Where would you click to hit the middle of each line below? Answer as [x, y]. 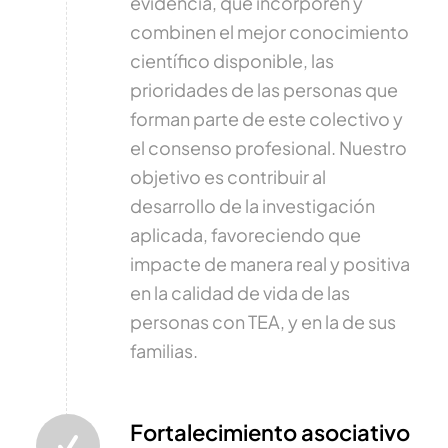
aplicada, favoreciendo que [245, 234]
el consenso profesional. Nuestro [268, 147]
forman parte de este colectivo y [266, 118]
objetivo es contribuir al [227, 176]
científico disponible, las [231, 60]
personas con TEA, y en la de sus [262, 321]
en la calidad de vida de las [239, 292]
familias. [163, 350]
